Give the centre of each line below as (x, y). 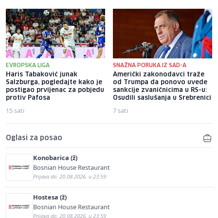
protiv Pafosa (28, 98)
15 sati (15, 111)
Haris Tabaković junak (42, 75)
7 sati (120, 111)
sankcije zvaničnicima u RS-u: (160, 91)
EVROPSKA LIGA (28, 66)
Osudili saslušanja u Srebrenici (162, 98)
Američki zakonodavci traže (159, 75)
